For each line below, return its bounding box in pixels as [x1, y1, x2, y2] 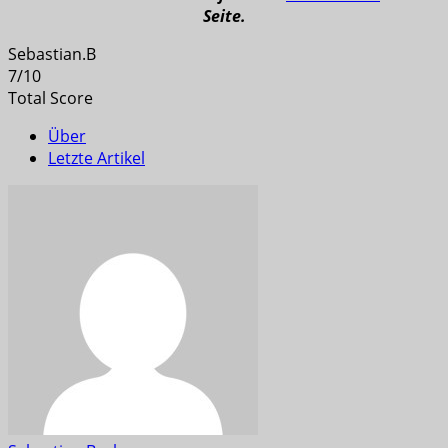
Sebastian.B [8, 42, 96, 65]
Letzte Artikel [48, 146, 145, 169]
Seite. [202, 4, 246, 27]
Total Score [8, 86, 93, 109]
